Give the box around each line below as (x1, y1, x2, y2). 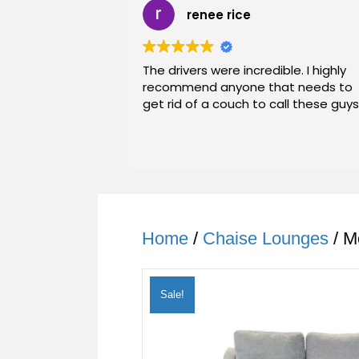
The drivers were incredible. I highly (143, 62, 346, 79)
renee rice (187, 6, 251, 23)
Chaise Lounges (203, 228, 329, 248)
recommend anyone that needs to (143, 79, 353, 95)
